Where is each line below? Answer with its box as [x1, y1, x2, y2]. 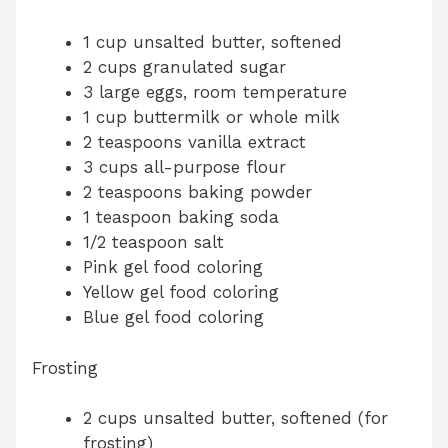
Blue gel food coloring [83, 307, 264, 328]
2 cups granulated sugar [83, 57, 286, 78]
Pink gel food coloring [83, 257, 263, 278]
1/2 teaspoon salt [83, 232, 224, 253]
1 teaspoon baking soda [83, 207, 279, 228]
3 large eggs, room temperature [83, 82, 347, 103]
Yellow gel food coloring [83, 282, 279, 303]
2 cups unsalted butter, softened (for [83, 408, 388, 429]
